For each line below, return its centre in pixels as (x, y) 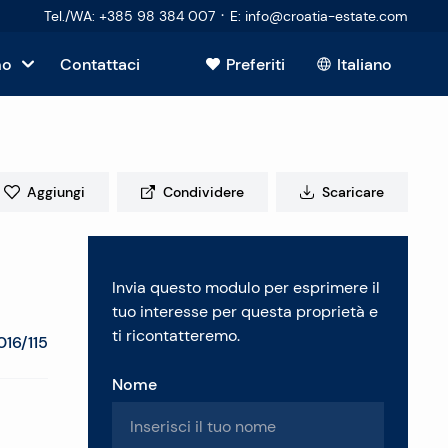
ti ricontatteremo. (176, 335)
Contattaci (100, 64)
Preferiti (255, 64)
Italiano (364, 64)
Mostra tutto (305, 92)
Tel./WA (68, 15)
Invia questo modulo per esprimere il (246, 287)
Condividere (203, 191)
